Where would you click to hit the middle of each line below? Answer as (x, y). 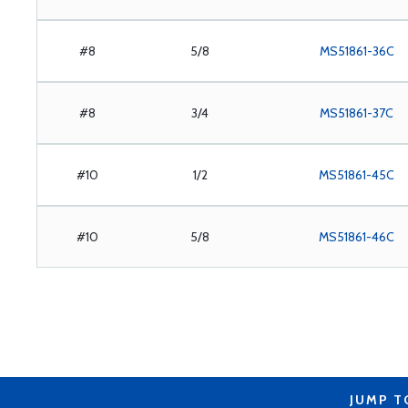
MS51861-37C (357, 113)
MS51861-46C (357, 237)
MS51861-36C (357, 51)
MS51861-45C (357, 175)
